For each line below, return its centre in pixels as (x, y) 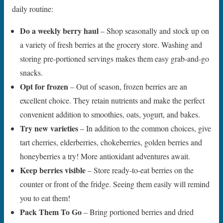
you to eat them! (45, 198)
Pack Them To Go (51, 212)
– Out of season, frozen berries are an (128, 87)
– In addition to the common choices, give (145, 128)
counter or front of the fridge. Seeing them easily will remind (115, 184)
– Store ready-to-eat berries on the (140, 170)
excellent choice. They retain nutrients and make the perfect (112, 101)
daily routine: (33, 9)
